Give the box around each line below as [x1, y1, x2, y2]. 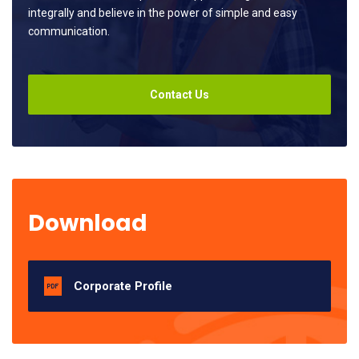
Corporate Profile [74, 279, 172, 293]
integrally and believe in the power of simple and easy [28, 6, 297, 19]
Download [28, 208, 147, 239]
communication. [28, 25, 110, 38]
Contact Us [150, 88, 209, 101]
